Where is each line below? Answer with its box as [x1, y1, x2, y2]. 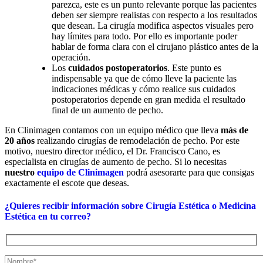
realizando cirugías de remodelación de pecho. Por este [35, 135, 240, 146]
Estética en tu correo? [5, 211, 91, 221]
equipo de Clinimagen [37, 167, 124, 177]
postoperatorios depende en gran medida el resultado [52, 94, 245, 104]
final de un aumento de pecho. [52, 104, 163, 115]
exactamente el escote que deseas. [5, 177, 129, 188]
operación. [52, 52, 90, 62]
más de [221, 124, 248, 135]
